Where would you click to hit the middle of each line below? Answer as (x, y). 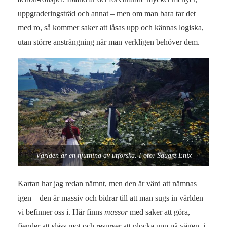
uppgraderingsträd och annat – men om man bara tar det (107, 14)
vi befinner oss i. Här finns (61, 212)
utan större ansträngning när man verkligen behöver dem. (109, 42)
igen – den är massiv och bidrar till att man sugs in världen (110, 198)
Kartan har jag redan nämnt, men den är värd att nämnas (107, 184)
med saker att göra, (159, 212)
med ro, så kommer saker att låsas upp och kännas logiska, (111, 28)
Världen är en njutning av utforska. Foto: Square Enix (113, 155)
